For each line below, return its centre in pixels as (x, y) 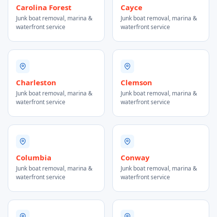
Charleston (36, 82)
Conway (135, 157)
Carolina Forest (44, 7)
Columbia (34, 157)
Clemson (136, 82)
